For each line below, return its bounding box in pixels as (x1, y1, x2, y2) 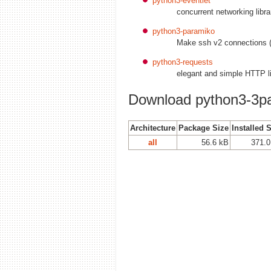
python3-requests (152, 57, 213, 67)
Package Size (178, 123, 229, 132)
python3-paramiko (152, 26, 215, 36)
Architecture (130, 123, 175, 132)
